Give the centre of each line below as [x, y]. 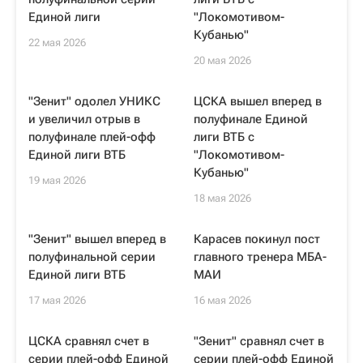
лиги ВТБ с [224, 137]
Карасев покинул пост [257, 239]
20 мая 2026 [222, 60]
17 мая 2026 [57, 300]
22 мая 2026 [57, 43]
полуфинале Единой [251, 119]
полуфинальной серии [92, 257]
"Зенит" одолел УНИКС [94, 101]
